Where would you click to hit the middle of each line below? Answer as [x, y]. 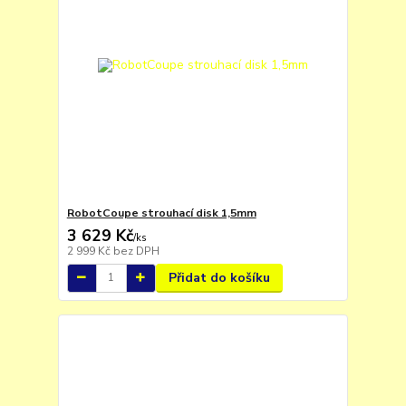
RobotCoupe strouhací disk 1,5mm [161, 213]
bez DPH [136, 251]
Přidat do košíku [219, 277]
